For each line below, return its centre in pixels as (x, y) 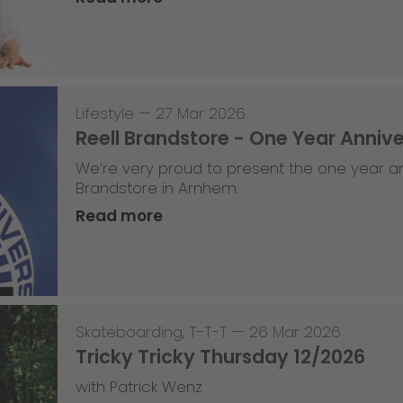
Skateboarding (129, 332)
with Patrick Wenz (139, 387)
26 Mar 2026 (295, 332)
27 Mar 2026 (200, 114)
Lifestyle (104, 114)
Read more (119, 216)
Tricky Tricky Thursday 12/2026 (220, 357)
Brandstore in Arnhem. (157, 188)
